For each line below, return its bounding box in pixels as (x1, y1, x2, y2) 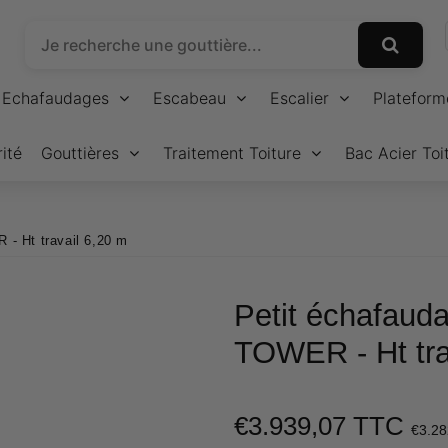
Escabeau (153, 88, 226, 108)
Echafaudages (2, 88, 109, 108)
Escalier (270, 88, 329, 108)
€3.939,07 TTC (234, 411, 411, 442)
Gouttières (41, 143, 119, 163)
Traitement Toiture (163, 143, 301, 163)
